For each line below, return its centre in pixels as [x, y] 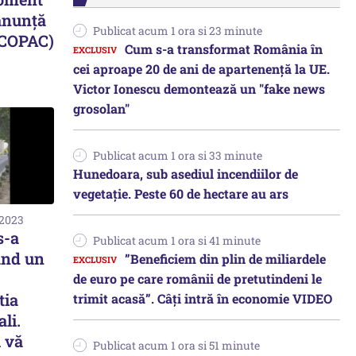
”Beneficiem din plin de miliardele [225, 259]
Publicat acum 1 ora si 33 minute [178, 155]
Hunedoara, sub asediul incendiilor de [186, 174]
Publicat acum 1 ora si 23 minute [178, 31]
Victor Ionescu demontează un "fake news [199, 89]
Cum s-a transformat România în [224, 49]
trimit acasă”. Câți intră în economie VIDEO [203, 298]
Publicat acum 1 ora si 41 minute [177, 240]
